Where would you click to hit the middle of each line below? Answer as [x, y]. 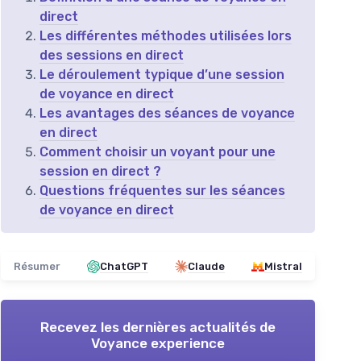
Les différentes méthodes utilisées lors [166, 36]
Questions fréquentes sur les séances [162, 191]
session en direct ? [100, 171]
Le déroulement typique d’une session [162, 75]
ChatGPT [124, 266]
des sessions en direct [112, 55]
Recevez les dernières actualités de [158, 327]
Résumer [37, 266]
